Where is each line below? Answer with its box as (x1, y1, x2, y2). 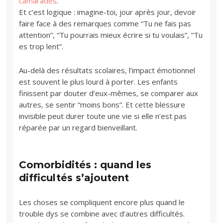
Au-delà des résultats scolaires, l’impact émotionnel (19, 65, 196, 75)
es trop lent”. (19, 41, 64, 51)
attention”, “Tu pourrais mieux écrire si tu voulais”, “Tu (19, 29, 203, 40)
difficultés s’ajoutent (19, 171, 129, 184)
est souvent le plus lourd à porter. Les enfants (19, 76, 178, 87)
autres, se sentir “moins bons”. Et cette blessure (19, 99, 186, 110)
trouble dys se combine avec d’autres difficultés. (19, 208, 185, 219)
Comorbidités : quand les (19, 158, 152, 171)
